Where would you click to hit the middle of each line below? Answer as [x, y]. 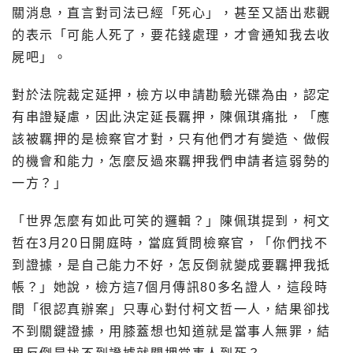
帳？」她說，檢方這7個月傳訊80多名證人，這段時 [170, 287]
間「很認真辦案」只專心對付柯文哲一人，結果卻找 [171, 309]
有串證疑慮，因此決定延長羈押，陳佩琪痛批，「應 [171, 117]
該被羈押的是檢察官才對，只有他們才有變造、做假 [171, 139]
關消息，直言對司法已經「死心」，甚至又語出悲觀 [171, 13]
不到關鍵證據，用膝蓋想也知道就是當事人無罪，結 [171, 331]
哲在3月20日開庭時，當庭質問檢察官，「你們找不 [170, 243]
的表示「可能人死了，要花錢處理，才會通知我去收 [171, 35]
